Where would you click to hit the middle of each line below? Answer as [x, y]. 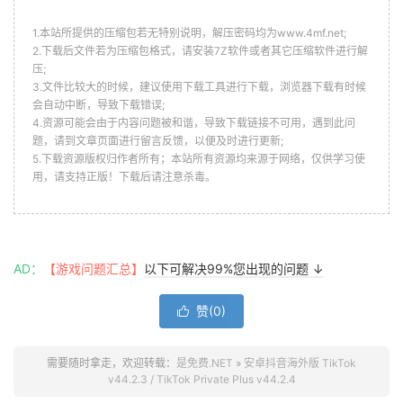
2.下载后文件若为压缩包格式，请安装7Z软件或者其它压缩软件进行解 [200, 50]
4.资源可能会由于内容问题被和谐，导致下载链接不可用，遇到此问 [194, 122]
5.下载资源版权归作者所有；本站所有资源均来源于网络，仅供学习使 [199, 158]
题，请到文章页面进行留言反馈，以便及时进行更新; [158, 140]
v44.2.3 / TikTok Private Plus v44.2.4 [201, 379]
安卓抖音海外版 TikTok [300, 363]
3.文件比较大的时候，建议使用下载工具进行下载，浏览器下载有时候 [199, 86]
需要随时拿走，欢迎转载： [112, 363]
